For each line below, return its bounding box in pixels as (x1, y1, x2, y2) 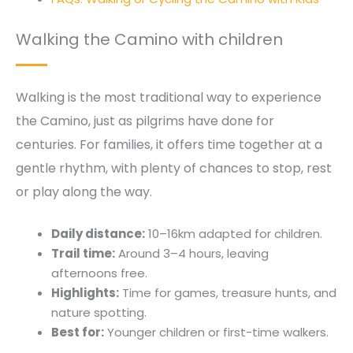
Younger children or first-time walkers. (104, 324, 329, 341)
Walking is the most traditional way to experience (16, 87, 321, 106)
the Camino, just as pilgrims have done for (16, 111, 274, 130)
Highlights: (51, 284, 119, 302)
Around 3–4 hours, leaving (115, 245, 269, 262)
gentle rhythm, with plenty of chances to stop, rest (16, 158, 332, 177)
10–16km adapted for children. (145, 225, 322, 243)
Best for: (51, 324, 104, 341)
